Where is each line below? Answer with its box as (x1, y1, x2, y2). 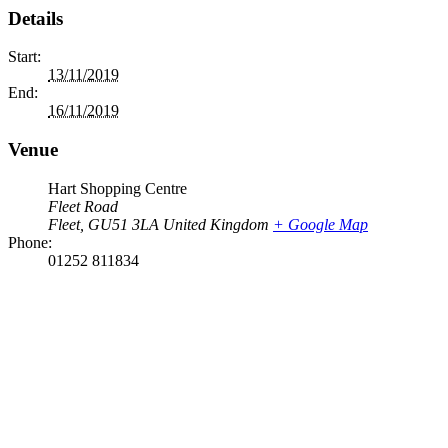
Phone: (8, 233, 52, 251)
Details (8, 7, 63, 29)
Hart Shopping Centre (48, 179, 187, 197)
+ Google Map (273, 215, 368, 233)
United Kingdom (163, 215, 269, 233)
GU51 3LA (88, 215, 159, 233)
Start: (8, 48, 41, 66)
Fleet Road (48, 197, 118, 215)
